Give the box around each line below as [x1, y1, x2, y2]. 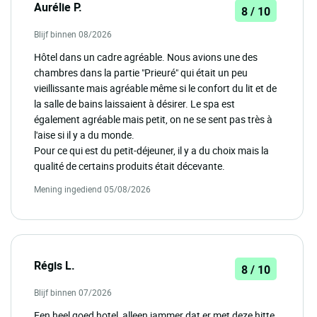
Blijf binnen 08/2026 [34, 28, 112, 40]
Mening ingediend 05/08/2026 [34, 183, 151, 195]
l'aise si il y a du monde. [34, 128, 134, 142]
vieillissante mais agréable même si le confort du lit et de [34, 81, 277, 96]
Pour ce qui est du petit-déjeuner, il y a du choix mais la [34, 144, 269, 158]
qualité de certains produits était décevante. [34, 159, 225, 173]
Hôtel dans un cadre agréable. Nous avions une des [34, 50, 258, 64]
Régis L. [34, 258, 75, 274]
